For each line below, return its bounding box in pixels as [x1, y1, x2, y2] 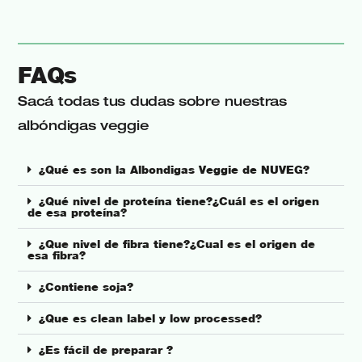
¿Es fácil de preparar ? [39, 343, 174, 358]
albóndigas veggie [18, 117, 149, 134]
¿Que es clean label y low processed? [39, 311, 263, 326]
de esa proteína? [27, 205, 128, 221]
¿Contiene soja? [39, 280, 134, 295]
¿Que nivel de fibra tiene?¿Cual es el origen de [39, 237, 316, 252]
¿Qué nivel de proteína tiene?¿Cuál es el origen [39, 194, 320, 209]
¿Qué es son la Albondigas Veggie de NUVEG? [39, 162, 310, 178]
